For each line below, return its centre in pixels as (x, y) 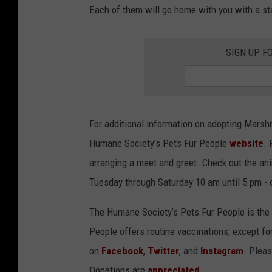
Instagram (222, 251)
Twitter (163, 251)
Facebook (122, 251)
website (246, 144)
